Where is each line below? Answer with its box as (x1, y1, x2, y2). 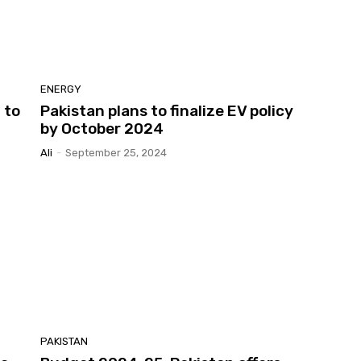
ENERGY (40, 82, 81, 95)
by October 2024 (40, 118, 164, 138)
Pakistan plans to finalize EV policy (40, 101, 293, 120)
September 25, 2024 (65, 146, 167, 159)
